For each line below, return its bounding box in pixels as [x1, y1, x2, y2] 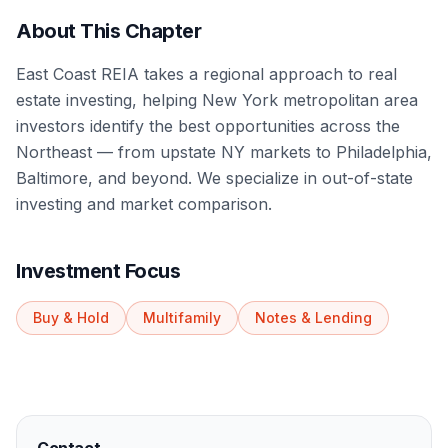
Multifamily [143, 309, 221, 326]
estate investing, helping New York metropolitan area [16, 90, 418, 110]
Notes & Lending [255, 309, 372, 326]
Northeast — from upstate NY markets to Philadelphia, [16, 142, 432, 162]
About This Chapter [16, 19, 201, 43]
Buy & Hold [33, 309, 109, 326]
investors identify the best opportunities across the [16, 116, 400, 136]
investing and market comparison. [16, 194, 272, 214]
